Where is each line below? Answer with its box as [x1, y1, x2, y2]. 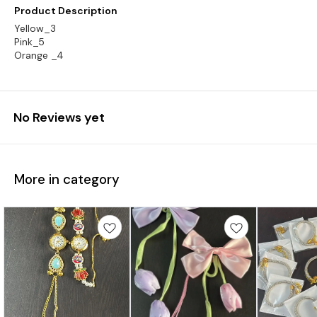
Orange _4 [14, 49, 64, 62]
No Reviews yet [13, 109, 105, 126]
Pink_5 [14, 35, 45, 48]
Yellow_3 [14, 22, 56, 35]
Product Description [14, 4, 117, 17]
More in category [14, 170, 120, 188]
